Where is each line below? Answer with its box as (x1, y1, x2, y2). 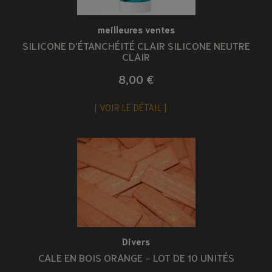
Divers (122, 234, 150, 247)
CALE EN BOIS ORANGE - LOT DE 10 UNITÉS (38, 250, 234, 263)
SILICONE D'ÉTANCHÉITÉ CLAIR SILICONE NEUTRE (22, 38, 250, 52)
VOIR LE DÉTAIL (97, 101, 164, 114)
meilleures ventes (97, 23, 175, 36)
